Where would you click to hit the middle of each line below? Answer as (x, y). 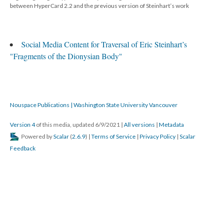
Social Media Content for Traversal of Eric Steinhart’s (104, 44)
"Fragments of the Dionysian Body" (66, 56)
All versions (139, 125)
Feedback (23, 148)
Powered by (37, 137)
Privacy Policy (158, 137)
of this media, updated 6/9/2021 (78, 125)
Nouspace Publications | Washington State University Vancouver (94, 105)
